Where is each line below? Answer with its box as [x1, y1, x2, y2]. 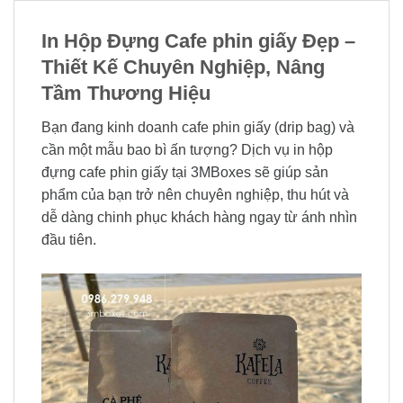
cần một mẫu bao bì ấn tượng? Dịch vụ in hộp [41, 142, 333, 158]
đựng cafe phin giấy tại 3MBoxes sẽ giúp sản [41, 165, 328, 181]
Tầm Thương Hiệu [41, 81, 210, 104]
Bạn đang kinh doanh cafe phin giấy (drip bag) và [41, 120, 354, 136]
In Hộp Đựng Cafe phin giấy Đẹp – [41, 29, 355, 52]
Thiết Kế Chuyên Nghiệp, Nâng [41, 55, 325, 78]
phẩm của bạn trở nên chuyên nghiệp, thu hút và [41, 187, 349, 203]
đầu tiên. [41, 232, 96, 248]
